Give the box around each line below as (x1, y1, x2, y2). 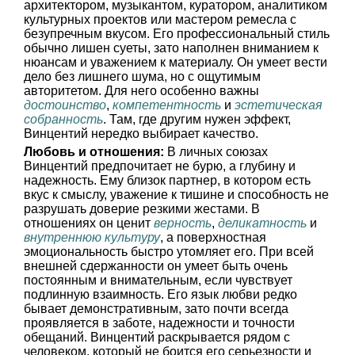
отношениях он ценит (24, 216, 154, 230)
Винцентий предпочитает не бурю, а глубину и (24, 159, 296, 173)
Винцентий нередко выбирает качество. (24, 127, 258, 140)
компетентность (113, 98, 221, 112)
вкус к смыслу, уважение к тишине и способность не (24, 188, 329, 201)
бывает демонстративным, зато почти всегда (24, 302, 288, 315)
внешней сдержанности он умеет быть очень (24, 259, 288, 273)
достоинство (24, 98, 106, 112)
